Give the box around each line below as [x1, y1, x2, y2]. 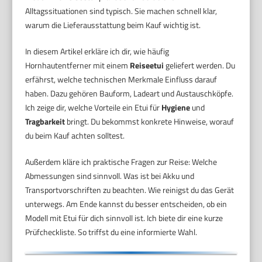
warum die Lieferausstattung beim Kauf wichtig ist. [25, 18, 201, 31]
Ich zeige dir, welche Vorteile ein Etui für [25, 101, 162, 113]
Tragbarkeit [25, 115, 65, 127]
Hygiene [161, 101, 191, 113]
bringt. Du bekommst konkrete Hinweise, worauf [65, 115, 235, 127]
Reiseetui [130, 58, 164, 71]
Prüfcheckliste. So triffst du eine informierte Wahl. [25, 225, 198, 238]
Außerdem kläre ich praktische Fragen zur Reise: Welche [25, 155, 218, 168]
